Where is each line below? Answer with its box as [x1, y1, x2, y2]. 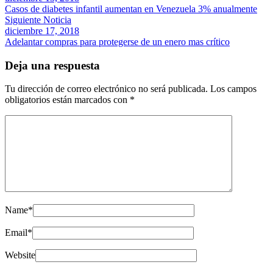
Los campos [210, 83, 257, 94]
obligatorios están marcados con [5, 94, 130, 105]
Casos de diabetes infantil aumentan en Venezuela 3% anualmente [5, 3, 257, 14]
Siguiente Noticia [5, 14, 71, 25]
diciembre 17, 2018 [5, 25, 79, 36]
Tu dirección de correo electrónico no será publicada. [5, 83, 208, 94]
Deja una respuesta [5, 58, 100, 72]
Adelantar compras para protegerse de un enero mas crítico [5, 36, 230, 47]
